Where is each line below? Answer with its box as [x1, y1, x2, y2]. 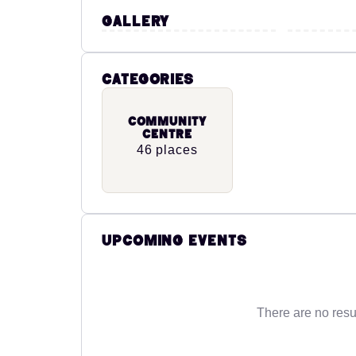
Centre [142, 130, 192, 141]
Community [127, 117, 207, 128]
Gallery [102, 16, 170, 29]
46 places [136, 143, 198, 157]
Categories [102, 74, 194, 87]
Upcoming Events [102, 235, 247, 248]
